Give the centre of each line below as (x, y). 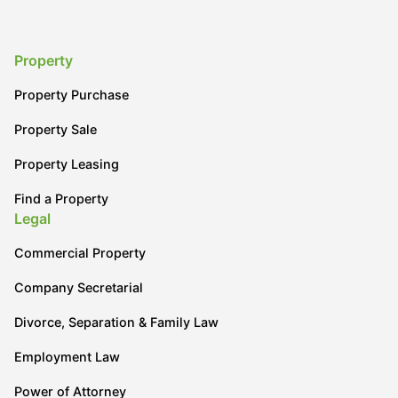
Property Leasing (67, 164)
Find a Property (61, 199)
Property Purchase (72, 95)
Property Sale (56, 130)
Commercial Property (80, 253)
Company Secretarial (79, 288)
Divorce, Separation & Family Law (116, 322)
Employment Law (67, 357)
